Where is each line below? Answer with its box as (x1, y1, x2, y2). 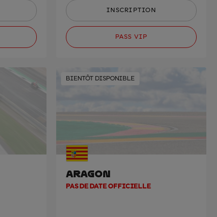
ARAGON (66, 168, 110, 180)
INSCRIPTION (107, 6, 156, 14)
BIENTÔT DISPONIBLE (66, 75, 135, 82)
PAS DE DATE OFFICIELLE (66, 183, 151, 190)
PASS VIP (115, 33, 148, 40)
